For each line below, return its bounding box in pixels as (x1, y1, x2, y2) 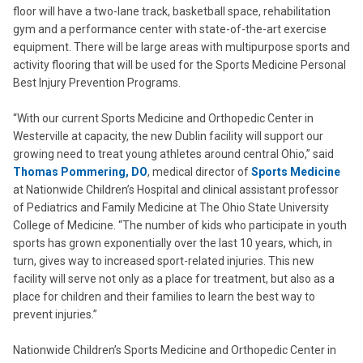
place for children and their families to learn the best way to (13, 290, 315, 303)
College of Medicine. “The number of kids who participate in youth (13, 219, 347, 232)
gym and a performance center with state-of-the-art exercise (13, 23, 327, 36)
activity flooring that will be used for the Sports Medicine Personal (13, 58, 346, 71)
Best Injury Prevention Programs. (13, 76, 181, 89)
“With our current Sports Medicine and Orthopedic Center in (13, 112, 314, 125)
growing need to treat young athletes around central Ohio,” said (13, 147, 334, 160)
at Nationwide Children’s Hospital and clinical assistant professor (13, 183, 339, 196)
